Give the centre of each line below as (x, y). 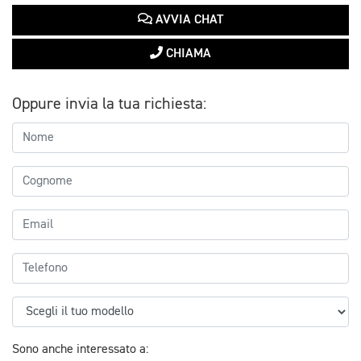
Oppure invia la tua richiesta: (109, 104)
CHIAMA (187, 54)
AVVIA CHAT (188, 20)
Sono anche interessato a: (80, 349)
